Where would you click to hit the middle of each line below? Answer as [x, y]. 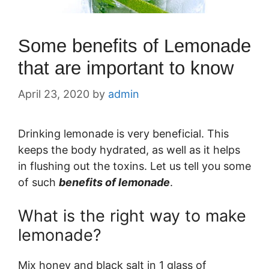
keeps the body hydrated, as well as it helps [129, 150]
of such [38, 182]
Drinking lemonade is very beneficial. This [123, 133]
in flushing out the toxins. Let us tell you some [134, 166]
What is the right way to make [132, 216]
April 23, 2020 [54, 94]
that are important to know [126, 68]
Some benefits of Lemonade [134, 46]
